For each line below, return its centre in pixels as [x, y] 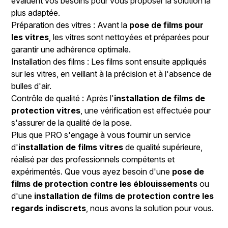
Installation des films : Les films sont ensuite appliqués [109, 62]
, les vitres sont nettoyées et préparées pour [129, 37]
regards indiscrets [49, 208]
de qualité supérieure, [163, 147]
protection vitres [46, 111]
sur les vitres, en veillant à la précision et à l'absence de [112, 74]
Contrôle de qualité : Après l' [63, 98]
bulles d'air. [32, 86]
